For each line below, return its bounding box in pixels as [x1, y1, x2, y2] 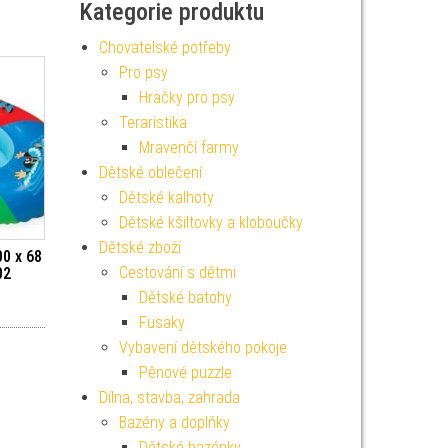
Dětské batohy [138, 288, 232, 307]
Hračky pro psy [138, 88, 235, 107]
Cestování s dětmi [118, 263, 236, 282]
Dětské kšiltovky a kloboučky [118, 213, 303, 232]
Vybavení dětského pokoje [118, 338, 287, 357]
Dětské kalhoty [118, 188, 214, 207]
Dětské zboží [98, 238, 181, 257]
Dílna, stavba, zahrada [98, 388, 240, 407]
